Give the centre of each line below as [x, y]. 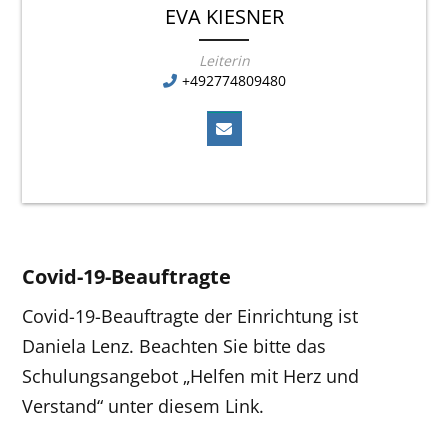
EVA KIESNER [224, 17]
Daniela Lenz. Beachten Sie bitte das [174, 346]
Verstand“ [65, 406]
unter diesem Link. [186, 406]
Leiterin [224, 61]
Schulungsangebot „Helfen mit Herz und [191, 376]
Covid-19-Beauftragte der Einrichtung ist [190, 316]
